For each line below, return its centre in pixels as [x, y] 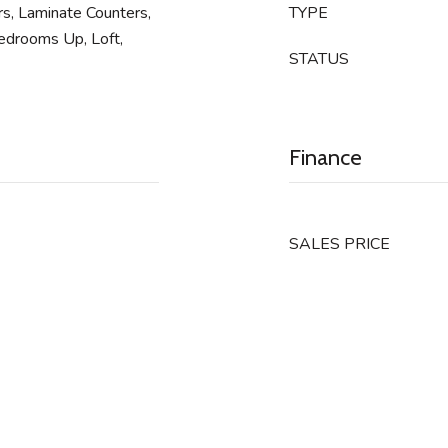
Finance [325, 157]
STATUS [319, 59]
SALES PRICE [339, 244]
